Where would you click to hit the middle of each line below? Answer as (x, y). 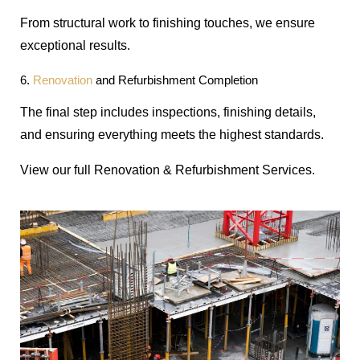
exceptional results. (75, 45)
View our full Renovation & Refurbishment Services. (168, 170)
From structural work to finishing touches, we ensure (168, 22)
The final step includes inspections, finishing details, (168, 112)
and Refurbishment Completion (177, 80)
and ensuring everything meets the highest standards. (172, 134)
